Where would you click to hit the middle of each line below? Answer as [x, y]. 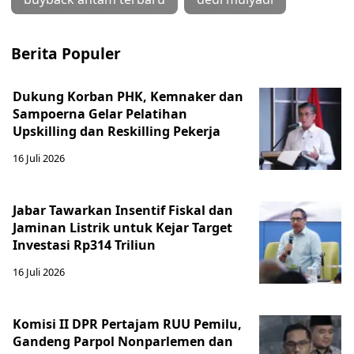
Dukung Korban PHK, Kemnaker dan [128, 96]
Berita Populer [66, 53]
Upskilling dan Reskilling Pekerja [117, 131]
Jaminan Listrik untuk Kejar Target [122, 228]
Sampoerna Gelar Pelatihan [100, 114]
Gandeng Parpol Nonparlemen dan [123, 341]
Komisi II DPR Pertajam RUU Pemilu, [127, 324]
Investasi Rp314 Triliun [84, 245]
